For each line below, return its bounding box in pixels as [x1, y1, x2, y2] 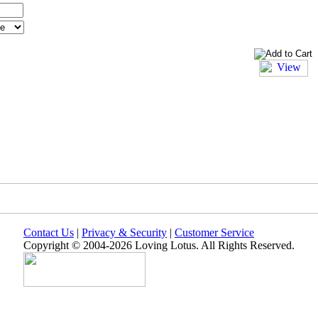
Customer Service [175, 226, 254, 238]
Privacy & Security [82, 226, 167, 238]
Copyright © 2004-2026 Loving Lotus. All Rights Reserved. [23, 239, 295, 251]
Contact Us [23, 226, 74, 238]
